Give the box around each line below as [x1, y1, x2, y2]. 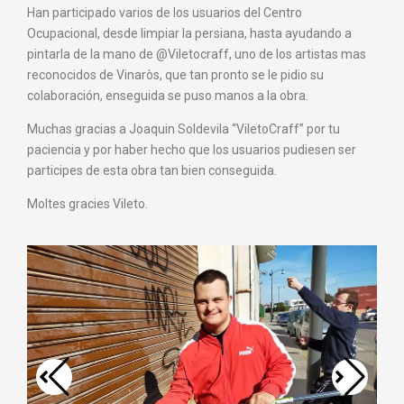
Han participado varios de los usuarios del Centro [27, 5, 302, 21]
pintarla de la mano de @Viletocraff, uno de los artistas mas [27, 47, 366, 62]
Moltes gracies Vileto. [27, 197, 148, 212]
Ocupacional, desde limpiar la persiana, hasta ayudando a [27, 26, 352, 41]
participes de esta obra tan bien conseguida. [27, 163, 277, 179]
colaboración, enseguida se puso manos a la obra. [27, 88, 308, 104]
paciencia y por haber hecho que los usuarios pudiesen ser [27, 142, 356, 158]
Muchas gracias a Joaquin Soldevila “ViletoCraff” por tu [27, 122, 340, 137]
